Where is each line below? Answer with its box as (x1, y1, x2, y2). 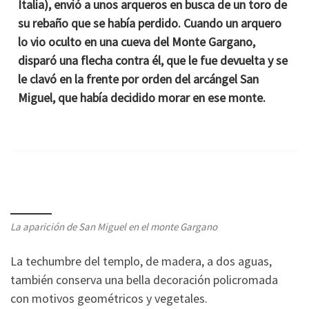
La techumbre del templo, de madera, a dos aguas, (10, 252, 272, 269)
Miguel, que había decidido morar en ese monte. (18, 89, 266, 106)
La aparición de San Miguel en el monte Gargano (10, 220, 217, 234)
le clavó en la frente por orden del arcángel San (18, 70, 259, 87)
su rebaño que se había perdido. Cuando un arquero (18, 14, 282, 31)
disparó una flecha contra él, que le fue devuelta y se (18, 52, 288, 68)
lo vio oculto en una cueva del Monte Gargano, (18, 33, 256, 50)
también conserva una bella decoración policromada (10, 271, 278, 288)
